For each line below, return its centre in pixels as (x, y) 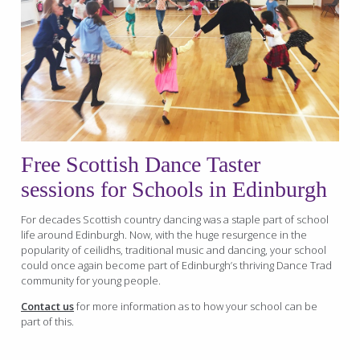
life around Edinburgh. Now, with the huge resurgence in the (164, 235)
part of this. (48, 322)
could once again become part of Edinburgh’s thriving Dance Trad (177, 266)
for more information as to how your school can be (196, 307)
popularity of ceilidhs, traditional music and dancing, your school (174, 250)
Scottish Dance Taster (161, 165)
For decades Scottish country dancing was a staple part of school (175, 220)
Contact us (48, 307)
